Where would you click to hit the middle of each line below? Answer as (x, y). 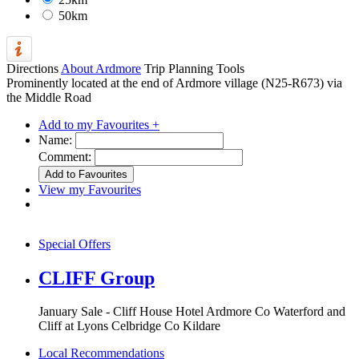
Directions (32, 68)
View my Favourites (90, 189)
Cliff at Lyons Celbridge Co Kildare (129, 326)
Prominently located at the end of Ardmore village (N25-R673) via (174, 83)
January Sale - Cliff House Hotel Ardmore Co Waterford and (192, 312)
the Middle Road (49, 97)
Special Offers (75, 244)
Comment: (65, 156)
